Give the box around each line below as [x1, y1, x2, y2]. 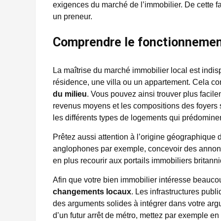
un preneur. [53, 12, 92, 21]
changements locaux [53, 187, 131, 196]
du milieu [53, 90, 87, 98]
